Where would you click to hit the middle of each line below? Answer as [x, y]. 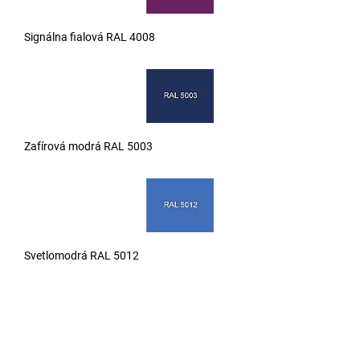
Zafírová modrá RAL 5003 [88, 147]
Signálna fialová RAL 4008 [90, 37]
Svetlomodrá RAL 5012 [82, 256]
